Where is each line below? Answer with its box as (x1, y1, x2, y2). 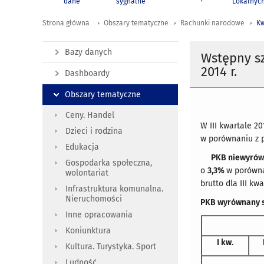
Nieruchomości (65, 194, 122, 204)
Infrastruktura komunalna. (65, 184, 163, 194)
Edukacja (65, 142, 99, 153)
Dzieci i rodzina (65, 126, 123, 137)
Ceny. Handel (65, 110, 114, 121)
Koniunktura (65, 226, 111, 236)
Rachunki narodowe (180, 19, 245, 28)
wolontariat (65, 168, 108, 179)
